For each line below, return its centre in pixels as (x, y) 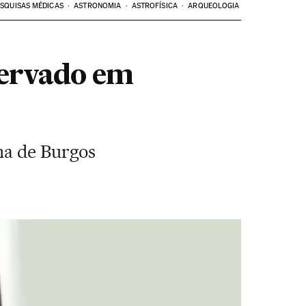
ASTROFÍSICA (154, 6)
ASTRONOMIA (98, 6)
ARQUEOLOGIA (214, 6)
